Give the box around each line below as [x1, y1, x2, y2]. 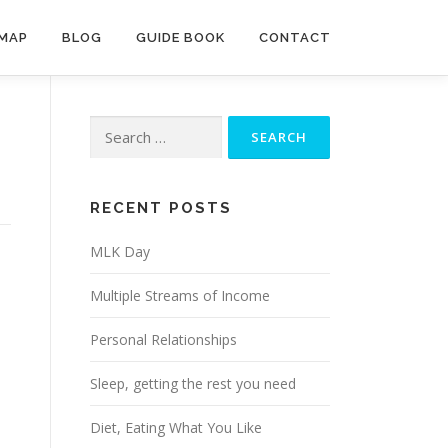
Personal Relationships [90, 330, 237, 349]
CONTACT [259, 30, 331, 45]
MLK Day [90, 242, 150, 261]
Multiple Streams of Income [90, 286, 270, 305]
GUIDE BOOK [136, 30, 225, 45]
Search [89, 117, 133, 136]
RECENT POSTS [90, 199, 232, 217]
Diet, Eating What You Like [90, 418, 262, 437]
